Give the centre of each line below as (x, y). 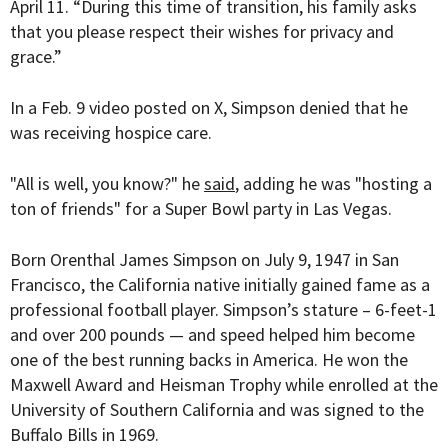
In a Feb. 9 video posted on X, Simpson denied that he (209, 108)
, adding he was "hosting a (333, 184)
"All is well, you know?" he (107, 184)
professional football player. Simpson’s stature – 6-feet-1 (223, 310)
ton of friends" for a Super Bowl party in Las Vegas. (201, 209)
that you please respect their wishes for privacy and (202, 32)
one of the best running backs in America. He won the (209, 360)
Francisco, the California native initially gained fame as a (220, 285)
